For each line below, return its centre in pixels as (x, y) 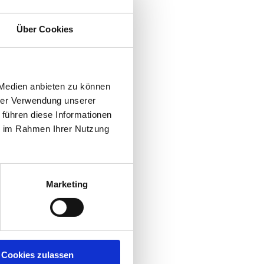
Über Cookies (45, 29)
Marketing (67, 184)
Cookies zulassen (37, 255)
